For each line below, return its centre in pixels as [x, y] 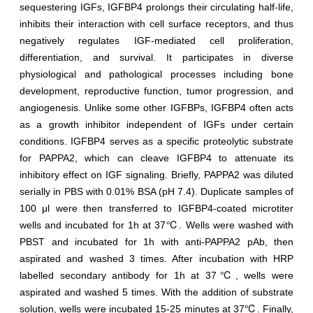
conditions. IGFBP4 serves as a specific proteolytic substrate [156, 141]
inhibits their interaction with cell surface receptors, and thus [156, 23]
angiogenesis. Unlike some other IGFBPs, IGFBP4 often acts [156, 107]
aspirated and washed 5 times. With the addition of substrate [156, 292]
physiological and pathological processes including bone [156, 74]
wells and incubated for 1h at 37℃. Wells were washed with [156, 225]
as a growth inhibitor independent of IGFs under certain [156, 124]
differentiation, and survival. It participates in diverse [156, 57]
